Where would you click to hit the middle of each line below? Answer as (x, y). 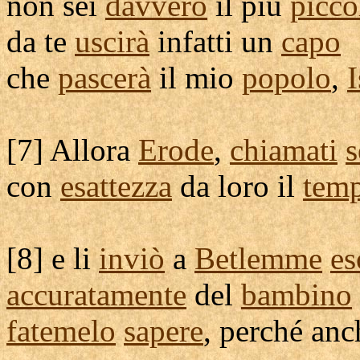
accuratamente (96, 295)
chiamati (284, 150)
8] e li (58, 258)
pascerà (104, 78)
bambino (297, 295)
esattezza (116, 186)
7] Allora (78, 150)
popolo (286, 78)
